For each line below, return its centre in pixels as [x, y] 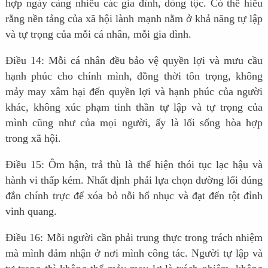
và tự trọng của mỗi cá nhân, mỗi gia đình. [98, 34]
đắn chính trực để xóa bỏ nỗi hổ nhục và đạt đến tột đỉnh [134, 196]
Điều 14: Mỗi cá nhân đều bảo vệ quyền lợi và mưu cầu [134, 61]
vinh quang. [31, 211]
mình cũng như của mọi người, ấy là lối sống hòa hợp [134, 123]
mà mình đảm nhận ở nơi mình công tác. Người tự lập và [134, 253]
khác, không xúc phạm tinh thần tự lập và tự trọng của [134, 107]
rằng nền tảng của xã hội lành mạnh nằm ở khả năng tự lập [134, 19]
